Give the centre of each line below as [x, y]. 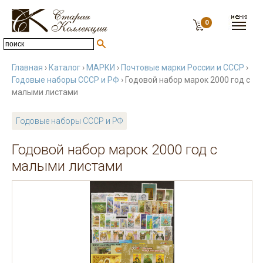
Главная [27, 68]
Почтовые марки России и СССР [183, 68]
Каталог [65, 68]
